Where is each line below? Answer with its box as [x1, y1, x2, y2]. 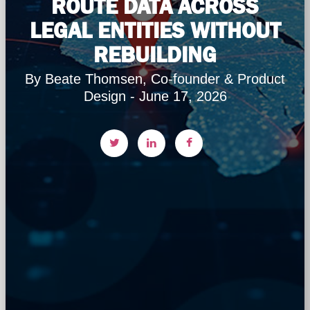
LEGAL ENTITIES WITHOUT [29, 18, 281, 43]
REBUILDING [93, 42, 217, 67]
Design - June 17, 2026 [83, 89, 227, 104]
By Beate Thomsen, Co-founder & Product [25, 71, 285, 86]
